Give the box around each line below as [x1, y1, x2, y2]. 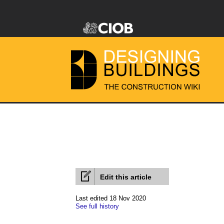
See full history [75, 202, 119, 210]
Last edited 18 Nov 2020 [75, 194, 146, 202]
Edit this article [100, 173, 151, 181]
